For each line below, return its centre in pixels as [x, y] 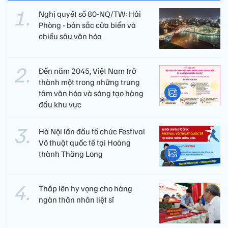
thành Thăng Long [71, 153]
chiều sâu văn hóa [70, 36]
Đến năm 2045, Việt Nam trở [88, 70]
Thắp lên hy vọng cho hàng [85, 188]
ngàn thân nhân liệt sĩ [76, 199]
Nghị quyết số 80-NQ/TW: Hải [90, 13]
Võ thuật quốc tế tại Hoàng [85, 142]
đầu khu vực [60, 104]
